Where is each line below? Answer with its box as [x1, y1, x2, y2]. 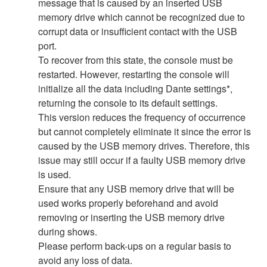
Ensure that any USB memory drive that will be [38, 181, 234, 195]
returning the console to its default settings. [38, 95, 218, 110]
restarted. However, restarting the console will [38, 67, 229, 81]
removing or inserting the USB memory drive [38, 210, 225, 224]
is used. [38, 167, 71, 181]
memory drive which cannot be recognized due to [38, 10, 245, 24]
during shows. [38, 224, 97, 238]
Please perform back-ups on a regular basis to [38, 238, 231, 253]
